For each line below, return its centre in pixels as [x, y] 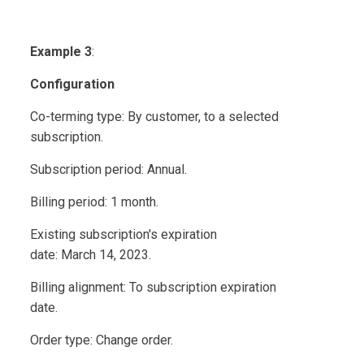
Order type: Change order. [102, 340]
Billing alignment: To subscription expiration [154, 287]
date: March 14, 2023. [91, 254]
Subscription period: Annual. [109, 169]
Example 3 [61, 51]
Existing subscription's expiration [124, 234]
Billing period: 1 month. [95, 201]
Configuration [73, 84]
